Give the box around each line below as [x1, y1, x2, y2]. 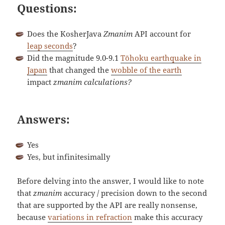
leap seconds [27, 41, 73, 51]
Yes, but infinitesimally [27, 152, 110, 162]
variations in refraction [48, 212, 133, 222]
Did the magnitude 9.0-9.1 [27, 53, 121, 63]
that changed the [47, 65, 111, 75]
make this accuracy [132, 212, 203, 222]
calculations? [82, 77, 132, 87]
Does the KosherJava [27, 29, 104, 39]
